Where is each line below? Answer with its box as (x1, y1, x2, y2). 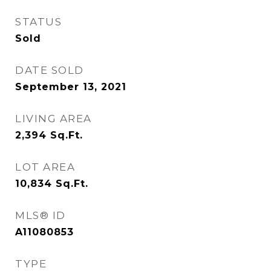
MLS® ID (15, 209, 66, 221)
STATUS (15, 16, 62, 28)
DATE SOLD (15, 64, 84, 76)
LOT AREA (15, 161, 75, 173)
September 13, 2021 (15, 81, 126, 93)
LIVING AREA (15, 113, 92, 125)
